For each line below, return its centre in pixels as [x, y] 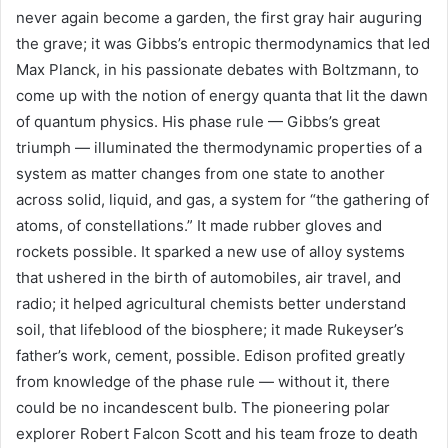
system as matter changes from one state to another [200, 173]
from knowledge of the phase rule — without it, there [203, 381]
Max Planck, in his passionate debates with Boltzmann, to [217, 69]
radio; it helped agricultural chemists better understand [211, 303]
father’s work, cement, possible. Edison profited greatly [210, 355]
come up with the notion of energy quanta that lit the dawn [222, 95]
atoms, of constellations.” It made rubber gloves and [199, 225]
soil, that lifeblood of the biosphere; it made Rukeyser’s [210, 329]
